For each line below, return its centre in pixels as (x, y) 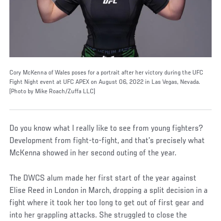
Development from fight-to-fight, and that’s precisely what (107, 141)
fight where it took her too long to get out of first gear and (107, 203)
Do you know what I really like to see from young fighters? (106, 129)
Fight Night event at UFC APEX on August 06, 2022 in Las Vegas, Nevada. (105, 82)
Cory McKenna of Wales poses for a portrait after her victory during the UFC (107, 73)
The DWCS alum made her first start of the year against (103, 178)
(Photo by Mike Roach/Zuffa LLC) (53, 92)
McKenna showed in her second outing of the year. (93, 153)
